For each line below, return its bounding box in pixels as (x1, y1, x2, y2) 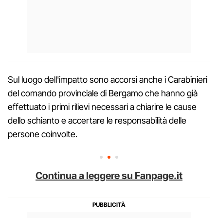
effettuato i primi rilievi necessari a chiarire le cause (8, 101, 197, 112)
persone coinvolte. (8, 128, 77, 139)
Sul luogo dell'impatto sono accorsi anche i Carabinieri (8, 74, 207, 85)
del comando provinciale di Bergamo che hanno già (8, 88, 198, 98)
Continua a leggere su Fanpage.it (36, 169, 182, 182)
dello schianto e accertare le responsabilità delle (8, 115, 186, 126)
